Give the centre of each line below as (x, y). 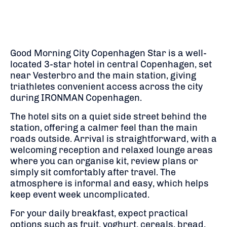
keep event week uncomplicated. (80, 194)
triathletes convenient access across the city (106, 86)
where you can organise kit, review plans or (104, 161)
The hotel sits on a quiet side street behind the (108, 116)
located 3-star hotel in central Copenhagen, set (111, 64)
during (26, 98)
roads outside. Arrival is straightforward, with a (113, 139)
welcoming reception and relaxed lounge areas (111, 150)
